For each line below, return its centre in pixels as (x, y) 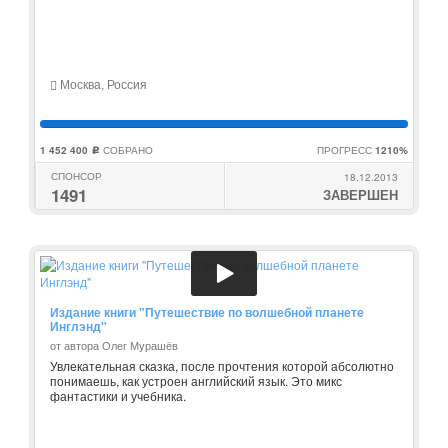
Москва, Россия (102, 83)
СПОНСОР (76, 176)
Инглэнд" (78, 326)
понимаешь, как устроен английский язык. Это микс (196, 380)
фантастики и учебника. (118, 395)
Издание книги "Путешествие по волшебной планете (207, 312)
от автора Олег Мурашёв (114, 345)
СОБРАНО (126, 150)
